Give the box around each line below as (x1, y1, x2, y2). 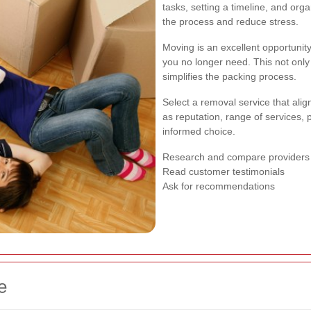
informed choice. (162, 125, 235, 137)
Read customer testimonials (162, 165, 285, 177)
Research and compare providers (162, 151, 310, 162)
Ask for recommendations (162, 180, 275, 192)
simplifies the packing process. (162, 70, 296, 82)
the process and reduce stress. (162, 15, 299, 27)
